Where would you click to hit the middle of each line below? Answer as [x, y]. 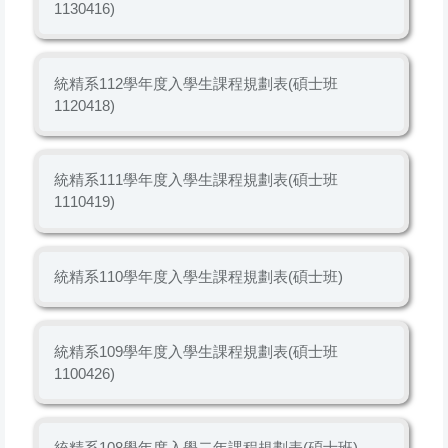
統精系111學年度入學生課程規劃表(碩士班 [195, 180]
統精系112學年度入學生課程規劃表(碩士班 [195, 83]
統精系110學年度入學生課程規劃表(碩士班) [198, 276]
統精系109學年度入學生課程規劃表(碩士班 [195, 351]
